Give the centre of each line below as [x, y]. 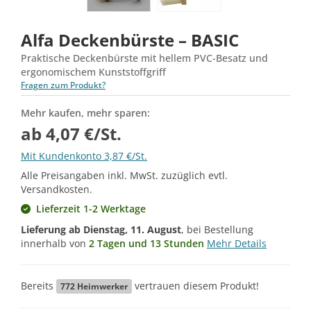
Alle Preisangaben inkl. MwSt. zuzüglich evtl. [124, 175]
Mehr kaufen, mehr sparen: [85, 112]
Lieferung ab [52, 229]
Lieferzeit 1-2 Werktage [91, 208]
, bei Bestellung [217, 229]
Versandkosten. [57, 189]
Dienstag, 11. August [132, 229]
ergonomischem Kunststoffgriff [93, 72]
